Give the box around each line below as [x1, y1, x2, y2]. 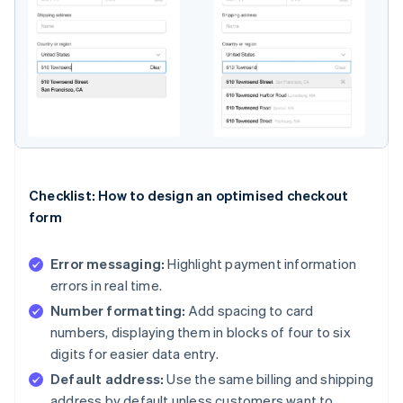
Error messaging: [50, 254, 166, 273]
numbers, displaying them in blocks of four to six [50, 322, 351, 341]
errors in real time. [50, 275, 162, 294]
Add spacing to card [185, 300, 314, 319]
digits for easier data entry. [50, 344, 219, 363]
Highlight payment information [165, 254, 357, 273]
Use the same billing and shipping [164, 369, 374, 388]
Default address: [50, 369, 165, 388]
